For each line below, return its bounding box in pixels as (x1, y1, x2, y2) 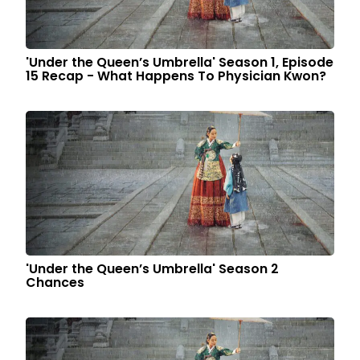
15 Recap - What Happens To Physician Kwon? (26, 67, 327, 85)
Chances (26, 273, 85, 292)
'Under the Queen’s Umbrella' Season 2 (26, 260, 280, 278)
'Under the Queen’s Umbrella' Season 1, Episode (26, 53, 334, 72)
